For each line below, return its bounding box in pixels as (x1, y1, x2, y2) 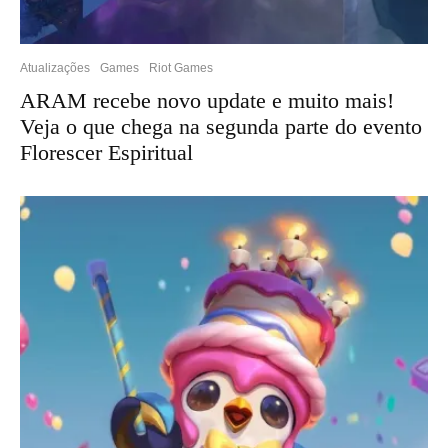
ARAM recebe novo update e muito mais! (20, 87, 394, 113)
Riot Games (149, 60, 213, 75)
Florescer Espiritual (20, 139, 193, 165)
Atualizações (20, 60, 90, 75)
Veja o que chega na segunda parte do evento (20, 113, 422, 139)
